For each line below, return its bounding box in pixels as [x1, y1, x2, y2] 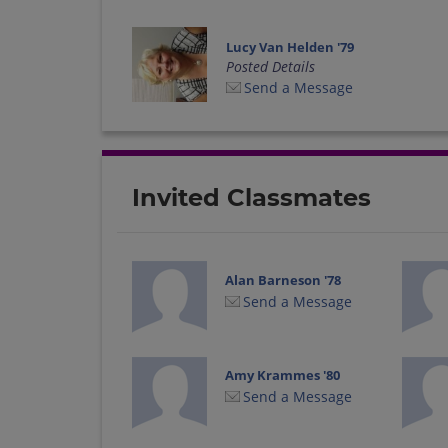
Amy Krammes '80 [225, 366, 341, 385]
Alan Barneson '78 [225, 270, 342, 289]
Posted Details [225, 56, 315, 76]
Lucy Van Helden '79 [225, 37, 354, 56]
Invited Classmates [132, 182, 371, 212]
